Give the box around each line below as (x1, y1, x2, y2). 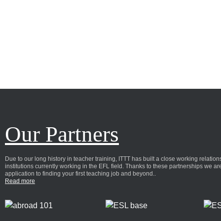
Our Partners (5, 121, 119, 147)
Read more (5, 177, 35, 184)
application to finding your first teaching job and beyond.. (5, 170, 156, 177)
